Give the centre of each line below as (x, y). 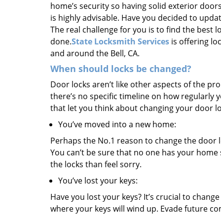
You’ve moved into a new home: (117, 124)
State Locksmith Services (120, 41)
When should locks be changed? (121, 69)
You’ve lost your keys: (98, 181)
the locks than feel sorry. (96, 164)
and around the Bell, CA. (95, 53)
